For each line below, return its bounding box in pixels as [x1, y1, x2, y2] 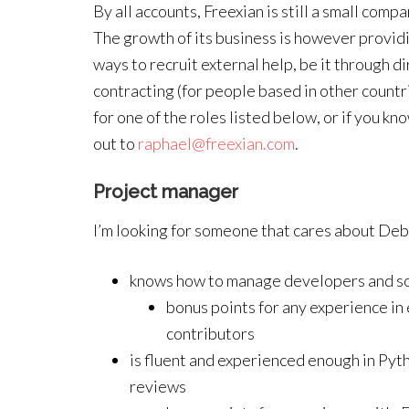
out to [93, 133, 138, 153]
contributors [166, 323, 255, 343]
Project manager [93, 181, 238, 203]
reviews [130, 376, 186, 396]
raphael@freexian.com [138, 133, 295, 153]
